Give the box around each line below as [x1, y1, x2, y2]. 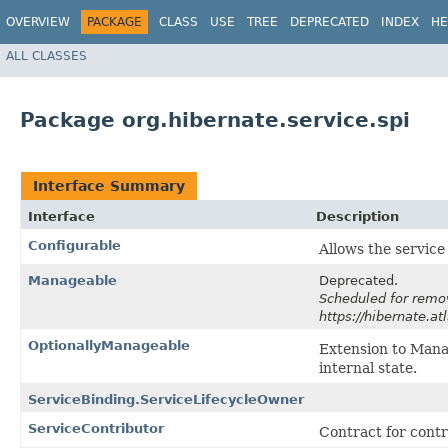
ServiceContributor [28, 421, 164, 437]
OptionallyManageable [28, 338, 190, 354]
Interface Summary [33, 178, 185, 195]
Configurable [28, 238, 121, 254]
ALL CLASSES [6, 48, 87, 63]
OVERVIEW [6, 15, 70, 29]
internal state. [319, 360, 417, 377]
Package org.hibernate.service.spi [20, 108, 410, 133]
